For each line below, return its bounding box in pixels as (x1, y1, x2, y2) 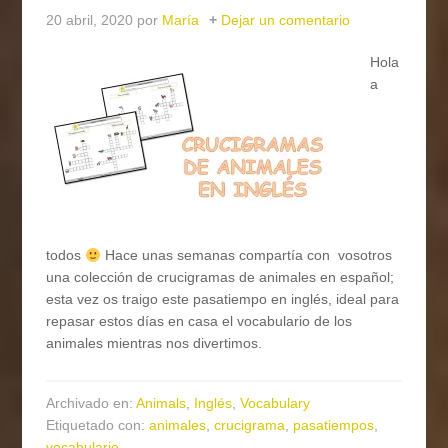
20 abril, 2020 (46, 12, 134, 29)
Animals (136, 395, 187, 412)
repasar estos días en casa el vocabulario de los (46, 313, 353, 330)
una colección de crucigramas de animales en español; (46, 269, 395, 286)
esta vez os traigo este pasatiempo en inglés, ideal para (46, 291, 400, 308)
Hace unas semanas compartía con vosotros (101, 247, 393, 264)
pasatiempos (293, 417, 375, 434)
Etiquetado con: (46, 417, 150, 434)
